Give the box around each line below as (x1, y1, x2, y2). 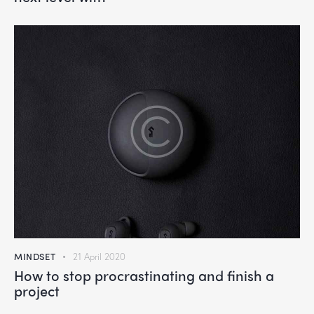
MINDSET (14, 249, 56, 263)
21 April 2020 (72, 250, 125, 263)
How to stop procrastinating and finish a (14, 264, 274, 285)
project (14, 280, 60, 301)
